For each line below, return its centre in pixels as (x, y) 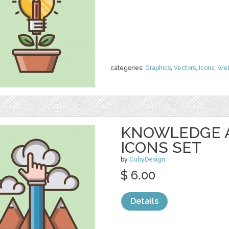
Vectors (185, 68)
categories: (128, 68)
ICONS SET (161, 147)
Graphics (158, 68)
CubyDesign (147, 159)
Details (144, 201)
